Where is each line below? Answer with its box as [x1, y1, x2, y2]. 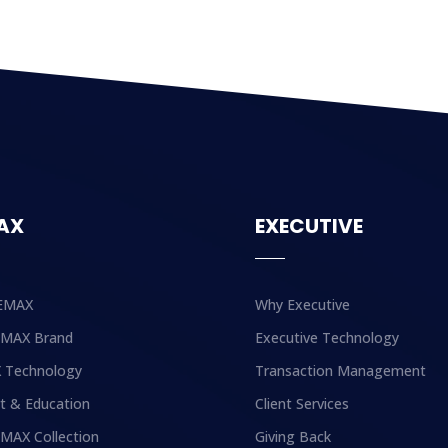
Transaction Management [255, 361, 427, 380]
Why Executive [255, 295, 351, 314]
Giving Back [255, 427, 332, 446]
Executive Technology [255, 328, 400, 347]
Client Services [255, 394, 350, 413]
